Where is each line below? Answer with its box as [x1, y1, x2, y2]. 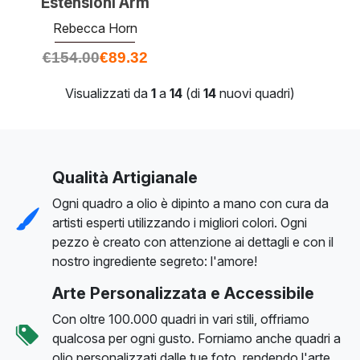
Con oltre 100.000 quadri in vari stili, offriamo [52, 310, 309, 327]
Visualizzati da [65, 84, 151, 101]
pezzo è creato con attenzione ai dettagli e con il [52, 233, 333, 250]
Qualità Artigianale [52, 167, 198, 187]
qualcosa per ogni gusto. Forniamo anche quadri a [52, 329, 341, 346]
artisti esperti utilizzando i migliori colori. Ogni [52, 214, 307, 231]
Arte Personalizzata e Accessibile [52, 283, 314, 303]
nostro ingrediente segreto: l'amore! [52, 252, 257, 269]
